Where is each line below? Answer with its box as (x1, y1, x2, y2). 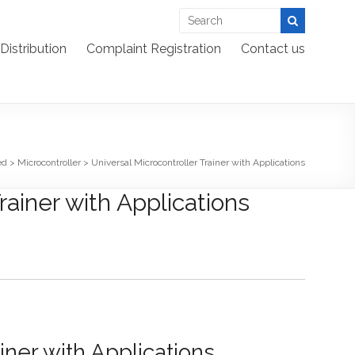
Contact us (241, 41, 305, 56)
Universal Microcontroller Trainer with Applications (91, 157, 305, 168)
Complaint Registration (86, 41, 221, 56)
